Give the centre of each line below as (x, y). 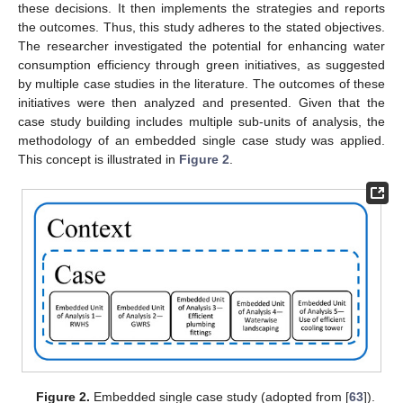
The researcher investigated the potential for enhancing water (201, 45)
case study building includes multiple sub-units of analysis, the (201, 121)
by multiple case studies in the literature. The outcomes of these (201, 83)
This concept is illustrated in (99, 159)
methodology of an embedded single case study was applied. (201, 140)
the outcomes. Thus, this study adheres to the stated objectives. (201, 27)
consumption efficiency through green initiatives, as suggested (201, 64)
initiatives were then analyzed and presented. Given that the (201, 102)
